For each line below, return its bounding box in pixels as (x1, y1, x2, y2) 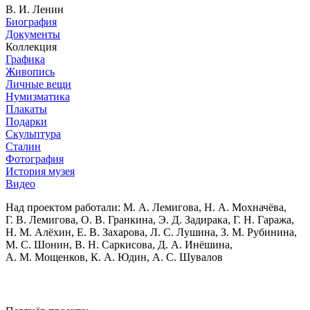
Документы (6, 28, 60, 40)
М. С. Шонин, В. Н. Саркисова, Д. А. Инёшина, (6, 238, 232, 250)
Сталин (6, 140, 41, 152)
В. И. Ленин (6, 3, 64, 15)
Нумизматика (6, 90, 70, 102)
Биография (6, 15, 57, 28)
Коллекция (6, 40, 57, 53)
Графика (6, 53, 45, 65)
